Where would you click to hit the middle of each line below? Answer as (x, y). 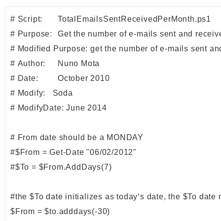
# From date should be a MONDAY (77, 138)
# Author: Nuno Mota (28, 64)
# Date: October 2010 (24, 78)
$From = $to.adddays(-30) (60, 212)
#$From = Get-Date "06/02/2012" (74, 152)
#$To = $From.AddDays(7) (61, 167)
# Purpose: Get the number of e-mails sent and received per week (31, 34)
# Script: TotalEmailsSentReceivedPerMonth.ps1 (27, 19)
